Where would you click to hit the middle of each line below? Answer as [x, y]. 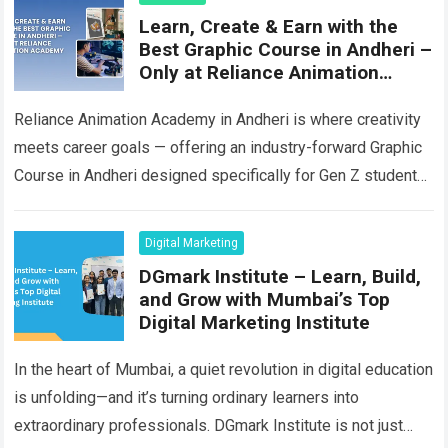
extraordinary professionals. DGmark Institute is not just [209, 426]
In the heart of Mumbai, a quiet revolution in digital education [224, 370]
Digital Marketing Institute [255, 323]
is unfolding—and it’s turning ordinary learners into [187, 398]
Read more [288, 204]
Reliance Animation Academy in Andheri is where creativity [218, 120]
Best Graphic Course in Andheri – [286, 50]
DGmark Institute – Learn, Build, [280, 277]
